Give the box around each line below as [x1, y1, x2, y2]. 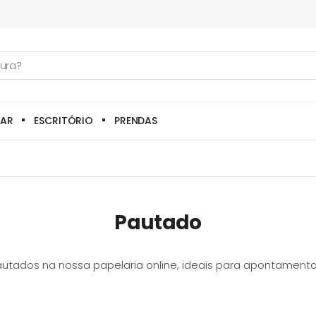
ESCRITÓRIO [34, 113, 94, 128]
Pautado [114, 209, 202, 236]
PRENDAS [114, 113, 158, 128]
